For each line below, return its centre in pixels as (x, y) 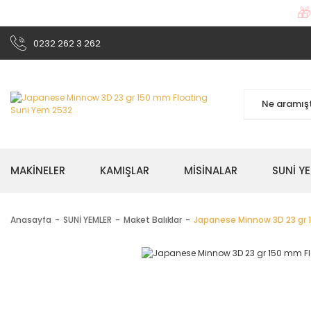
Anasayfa (31, 220)
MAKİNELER (38, 170)
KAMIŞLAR (125, 170)
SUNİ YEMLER (87, 220)
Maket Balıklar (153, 220)
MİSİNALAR (211, 170)
